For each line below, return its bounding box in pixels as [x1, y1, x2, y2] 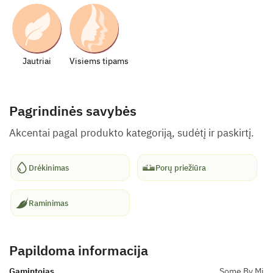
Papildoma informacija [9, 241, 148, 260]
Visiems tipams [69, 55, 129, 67]
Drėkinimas [29, 162, 69, 173]
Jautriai [22, 55, 51, 67]
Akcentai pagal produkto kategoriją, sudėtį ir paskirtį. [9, 126, 254, 140]
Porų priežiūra [155, 162, 207, 173]
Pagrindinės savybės [9, 101, 136, 119]
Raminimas [29, 197, 68, 208]
